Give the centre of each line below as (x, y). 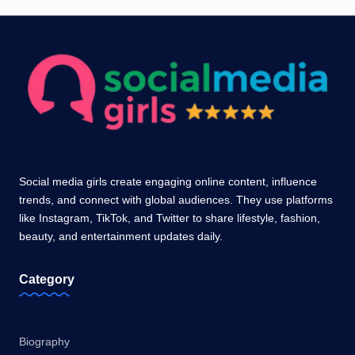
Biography (44, 342)
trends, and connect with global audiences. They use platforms (176, 200)
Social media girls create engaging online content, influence (168, 182)
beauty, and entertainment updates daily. (121, 237)
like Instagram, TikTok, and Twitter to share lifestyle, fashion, (170, 219)
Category (47, 280)
